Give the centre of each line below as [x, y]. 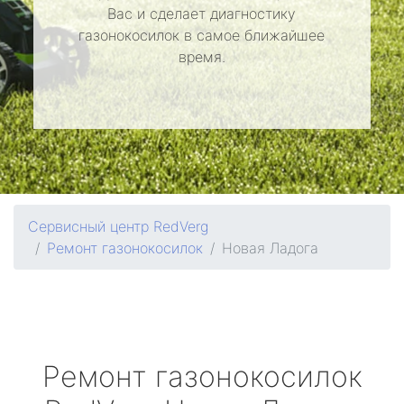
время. [202, 57]
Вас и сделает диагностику [202, 14]
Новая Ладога [270, 248]
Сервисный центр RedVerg [118, 226]
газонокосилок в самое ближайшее [202, 35]
